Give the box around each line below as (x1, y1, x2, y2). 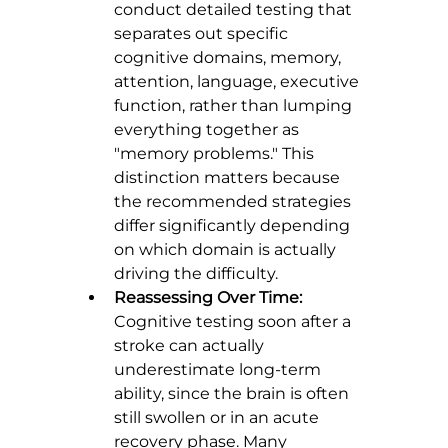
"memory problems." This (114, 144, 318, 164)
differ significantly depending (114, 216, 354, 236)
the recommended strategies (114, 192, 355, 212)
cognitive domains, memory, (114, 48, 345, 68)
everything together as (114, 120, 303, 140)
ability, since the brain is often (114, 384, 353, 404)
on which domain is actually (114, 240, 340, 260)
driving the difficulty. (114, 264, 278, 284)
